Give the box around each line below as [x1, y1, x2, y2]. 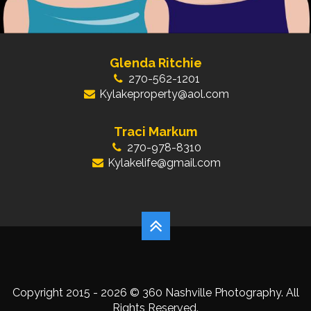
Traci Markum [114, 124, 197, 140]
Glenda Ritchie [109, 56, 202, 71]
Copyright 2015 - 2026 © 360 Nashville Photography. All [12, 286, 299, 300]
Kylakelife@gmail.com [107, 156, 221, 170]
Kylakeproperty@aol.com [99, 87, 229, 101]
